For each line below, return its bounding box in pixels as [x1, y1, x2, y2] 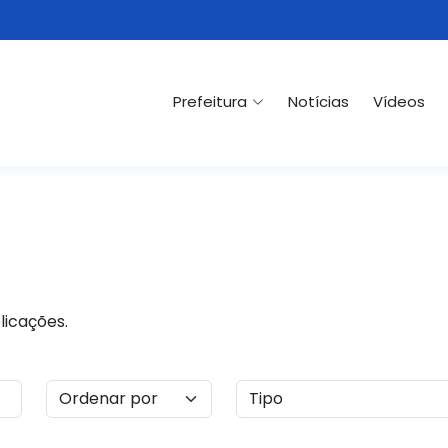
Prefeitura [173, 90, 247, 112]
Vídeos [373, 90, 425, 112]
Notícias [288, 90, 349, 112]
